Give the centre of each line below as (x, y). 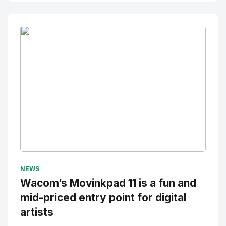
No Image (39, 161)
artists (37, 212)
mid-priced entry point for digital (103, 197)
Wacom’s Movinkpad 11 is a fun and (108, 183)
